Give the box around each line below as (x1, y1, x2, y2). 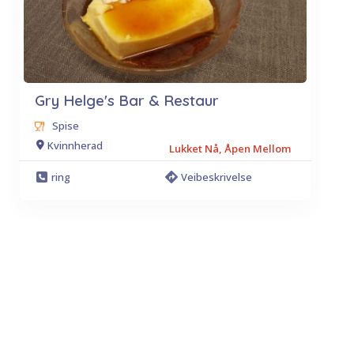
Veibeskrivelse (180, 170, 252, 184)
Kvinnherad (47, 137, 103, 153)
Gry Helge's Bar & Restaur (35, 91, 219, 110)
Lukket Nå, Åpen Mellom (168, 141, 291, 156)
